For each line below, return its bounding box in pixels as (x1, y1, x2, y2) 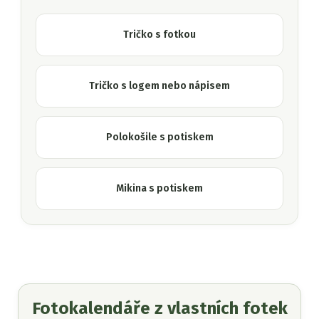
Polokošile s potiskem (105, 131, 214, 144)
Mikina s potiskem (116, 182, 203, 195)
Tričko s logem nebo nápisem (89, 80, 230, 93)
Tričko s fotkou (123, 28, 196, 41)
